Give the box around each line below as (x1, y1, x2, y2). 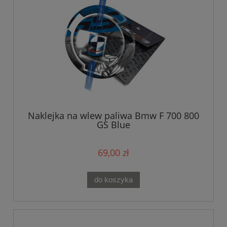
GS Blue (97, 119, 130, 131)
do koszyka (94, 175, 133, 184)
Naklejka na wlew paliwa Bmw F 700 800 (28, 109, 199, 122)
